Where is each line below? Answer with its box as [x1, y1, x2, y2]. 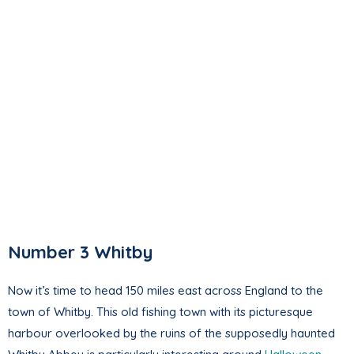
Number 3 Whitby [8, 240, 153, 263]
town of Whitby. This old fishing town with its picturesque [8, 303, 313, 319]
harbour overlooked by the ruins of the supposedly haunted [8, 325, 335, 341]
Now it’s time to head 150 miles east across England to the [8, 282, 323, 298]
